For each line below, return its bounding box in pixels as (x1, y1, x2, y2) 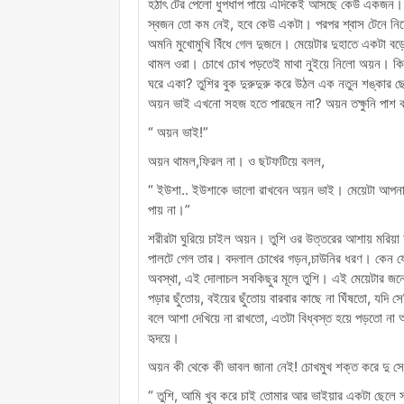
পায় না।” (148, 200, 190, 218)
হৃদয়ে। (148, 328, 179, 346)
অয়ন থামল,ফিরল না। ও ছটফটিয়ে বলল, (148, 151, 325, 170)
